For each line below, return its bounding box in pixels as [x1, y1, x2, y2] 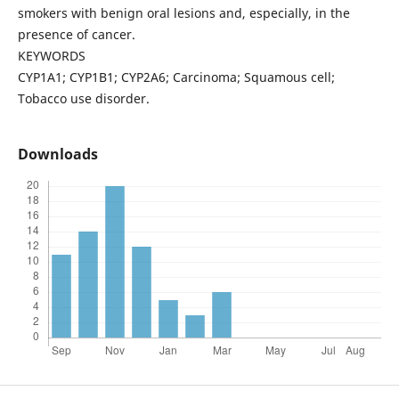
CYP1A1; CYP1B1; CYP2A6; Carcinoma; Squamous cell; [17, 68, 335, 85]
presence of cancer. [17, 25, 135, 43]
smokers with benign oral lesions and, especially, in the [17, 4, 350, 21]
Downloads [17, 143, 98, 164]
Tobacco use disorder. [17, 89, 150, 107]
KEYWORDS [17, 46, 85, 64]
